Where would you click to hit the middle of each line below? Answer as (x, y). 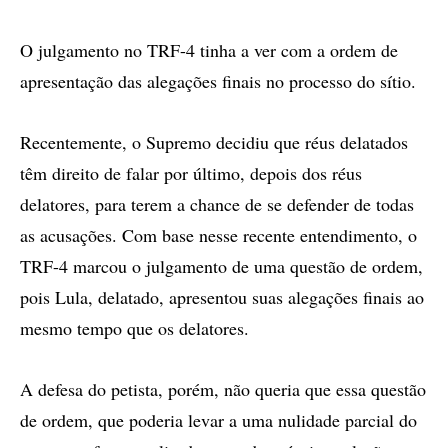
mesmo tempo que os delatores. (134, 327)
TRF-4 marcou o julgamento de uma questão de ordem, (221, 265)
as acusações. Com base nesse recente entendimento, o (218, 234)
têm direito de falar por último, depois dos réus (191, 172)
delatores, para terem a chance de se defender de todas (217, 203)
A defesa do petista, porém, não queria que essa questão (223, 388)
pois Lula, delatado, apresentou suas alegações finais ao (222, 296)
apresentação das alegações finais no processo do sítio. (218, 80)
